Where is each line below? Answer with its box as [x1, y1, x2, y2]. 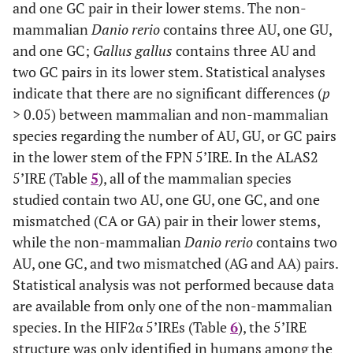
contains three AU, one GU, [160, 20, 332, 39]
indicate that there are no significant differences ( [13, 84, 322, 103]
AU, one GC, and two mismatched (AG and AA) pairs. [13, 254, 338, 273]
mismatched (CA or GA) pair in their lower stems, [13, 211, 320, 231]
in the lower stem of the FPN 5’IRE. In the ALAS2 [13, 147, 318, 167]
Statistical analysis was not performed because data [13, 275, 334, 295]
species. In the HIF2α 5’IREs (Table [13, 318, 230, 337]
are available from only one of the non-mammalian [13, 296, 333, 316]
